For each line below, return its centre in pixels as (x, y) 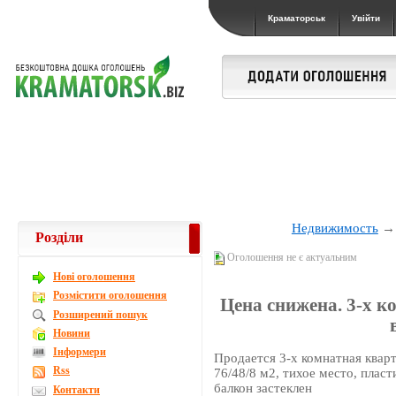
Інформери (80, 352)
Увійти (366, 18)
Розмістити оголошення (110, 296)
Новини (72, 333)
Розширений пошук (100, 314)
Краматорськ (297, 18)
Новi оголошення (94, 277)
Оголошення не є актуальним (291, 257)
